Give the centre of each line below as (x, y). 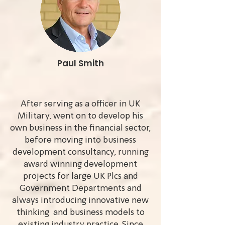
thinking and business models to (80, 213)
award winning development (80, 164)
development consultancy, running (80, 152)
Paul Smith (80, 63)
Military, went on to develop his (80, 116)
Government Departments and (80, 189)
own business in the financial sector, (80, 128)
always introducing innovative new (80, 201)
